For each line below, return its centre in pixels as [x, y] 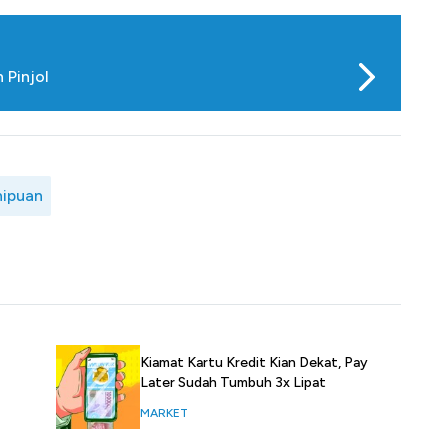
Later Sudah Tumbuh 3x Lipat [233, 383]
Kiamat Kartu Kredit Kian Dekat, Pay [254, 363]
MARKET [164, 413]
